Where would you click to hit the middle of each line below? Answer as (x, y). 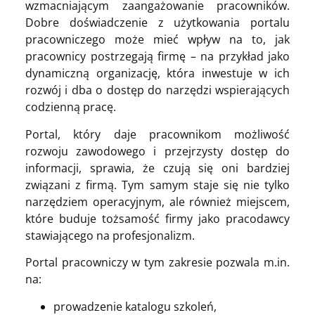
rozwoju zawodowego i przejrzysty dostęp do (157, 151)
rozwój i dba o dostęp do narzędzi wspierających (157, 90)
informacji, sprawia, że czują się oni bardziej (157, 168)
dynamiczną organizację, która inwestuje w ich (157, 73)
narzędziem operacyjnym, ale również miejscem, (157, 201)
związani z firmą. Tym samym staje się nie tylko (157, 185)
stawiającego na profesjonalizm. (110, 235)
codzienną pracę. (71, 107)
